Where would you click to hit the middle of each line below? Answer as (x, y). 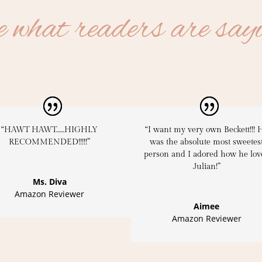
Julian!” (206, 166)
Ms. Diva (49, 181)
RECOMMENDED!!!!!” (50, 142)
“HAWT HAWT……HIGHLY (50, 130)
